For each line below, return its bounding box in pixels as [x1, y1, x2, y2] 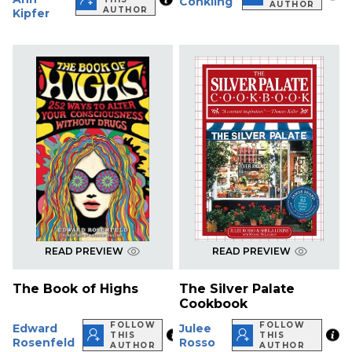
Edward [13, 321, 57, 335]
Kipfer [13, 6, 49, 21]
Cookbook [179, 296, 248, 312]
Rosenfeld [13, 335, 75, 350]
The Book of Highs [13, 281, 138, 297]
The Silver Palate [179, 281, 295, 297]
